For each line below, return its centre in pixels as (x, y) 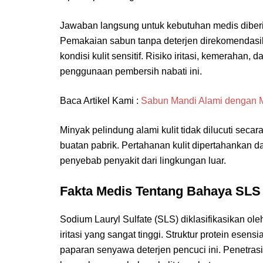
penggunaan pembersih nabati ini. (131, 71)
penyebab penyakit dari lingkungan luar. (143, 161)
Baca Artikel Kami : (100, 101)
